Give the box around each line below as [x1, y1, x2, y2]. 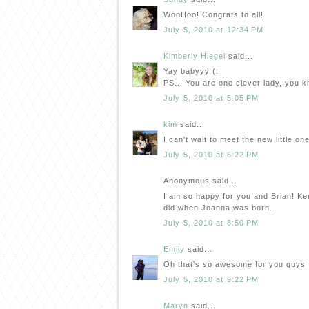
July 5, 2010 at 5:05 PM [163, 93, 259, 102]
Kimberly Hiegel [163, 51, 226, 60]
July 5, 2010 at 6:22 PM [163, 150, 259, 159]
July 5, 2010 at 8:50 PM [163, 218, 259, 227]
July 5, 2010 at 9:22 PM [163, 275, 259, 283]
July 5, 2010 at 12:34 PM [163, 25, 264, 34]
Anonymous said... [163, 176, 237, 185]
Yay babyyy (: [163, 67, 219, 76]
